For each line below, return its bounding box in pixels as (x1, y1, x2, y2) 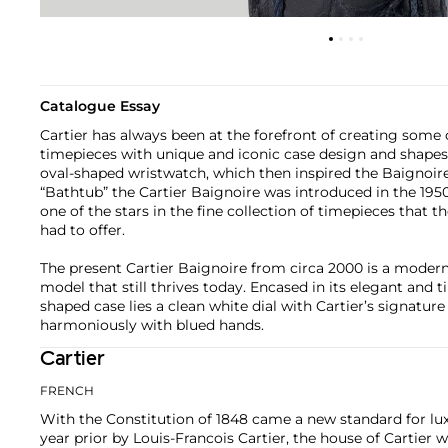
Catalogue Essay (40, 96, 160, 115)
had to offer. (40, 220, 125, 239)
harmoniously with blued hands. (40, 315, 264, 334)
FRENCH (40, 382, 94, 398)
